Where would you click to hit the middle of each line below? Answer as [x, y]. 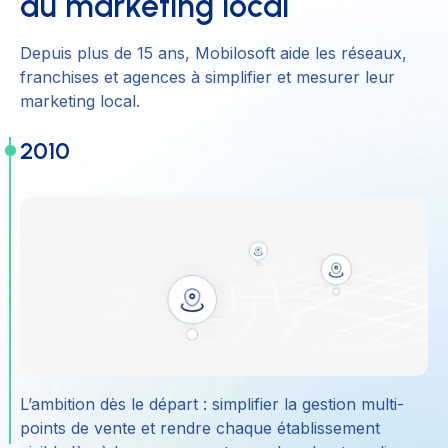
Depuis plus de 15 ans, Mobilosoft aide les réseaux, [213, 52]
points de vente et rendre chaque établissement [200, 428]
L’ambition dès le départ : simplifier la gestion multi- [212, 404]
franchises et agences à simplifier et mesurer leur [207, 76]
